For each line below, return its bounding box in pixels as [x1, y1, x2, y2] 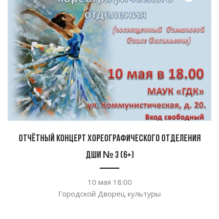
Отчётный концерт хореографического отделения [18, 134, 201, 144]
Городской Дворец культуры [58, 189, 161, 199]
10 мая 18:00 [87, 177, 132, 187]
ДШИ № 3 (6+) [85, 151, 134, 161]
